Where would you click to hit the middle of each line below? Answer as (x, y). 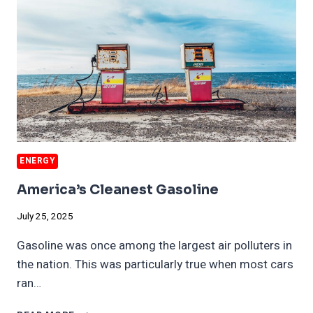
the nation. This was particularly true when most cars (155, 264)
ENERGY (37, 161)
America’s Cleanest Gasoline (118, 190)
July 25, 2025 (45, 216)
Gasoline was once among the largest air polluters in (154, 245)
